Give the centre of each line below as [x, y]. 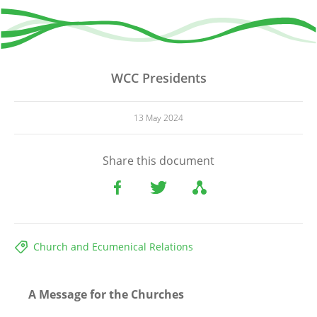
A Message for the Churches [108, 294]
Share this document [158, 160]
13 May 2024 [158, 117]
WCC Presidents [158, 77]
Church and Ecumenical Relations [113, 246]
